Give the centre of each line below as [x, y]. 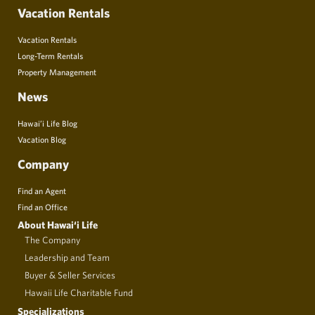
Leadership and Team [67, 257]
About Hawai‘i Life [58, 224]
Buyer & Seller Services [70, 275]
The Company [52, 239]
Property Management [57, 71]
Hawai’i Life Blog [47, 123]
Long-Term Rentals [50, 55]
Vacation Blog [42, 139]
